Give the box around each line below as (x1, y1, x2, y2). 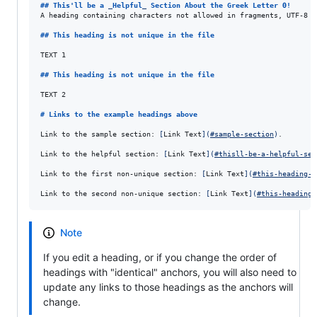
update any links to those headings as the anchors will (42, 281, 293, 294)
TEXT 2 (40, 91, 66, 99)
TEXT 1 (40, 51, 66, 59)
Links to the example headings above (49, 110, 197, 119)
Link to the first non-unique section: (40, 170, 202, 178)
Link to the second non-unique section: (40, 190, 206, 198)
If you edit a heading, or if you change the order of (42, 251, 277, 264)
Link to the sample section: (40, 130, 159, 139)
